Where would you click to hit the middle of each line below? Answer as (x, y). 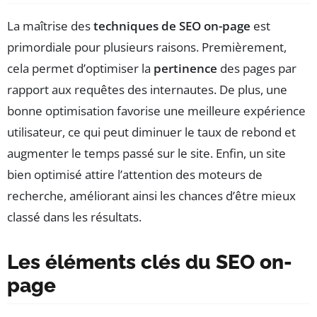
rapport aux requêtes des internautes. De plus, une (147, 90)
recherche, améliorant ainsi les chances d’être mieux (151, 196)
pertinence (185, 69)
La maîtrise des (50, 26)
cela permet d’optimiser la (80, 69)
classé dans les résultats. (74, 217)
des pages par (257, 69)
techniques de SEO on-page (172, 26)
